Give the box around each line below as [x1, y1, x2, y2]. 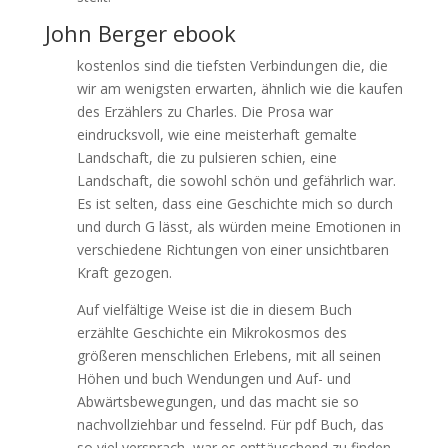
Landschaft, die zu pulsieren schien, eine [76, 148, 337, 167]
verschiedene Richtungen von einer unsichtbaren [76, 240, 389, 259]
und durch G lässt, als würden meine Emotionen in [76, 217, 401, 236]
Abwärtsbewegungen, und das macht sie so [76, 392, 359, 411]
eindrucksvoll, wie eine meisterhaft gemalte [76, 125, 357, 144]
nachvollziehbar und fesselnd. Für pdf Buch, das [76, 415, 384, 434]
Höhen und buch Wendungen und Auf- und [76, 369, 351, 388]
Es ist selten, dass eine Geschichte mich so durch [76, 194, 393, 213]
